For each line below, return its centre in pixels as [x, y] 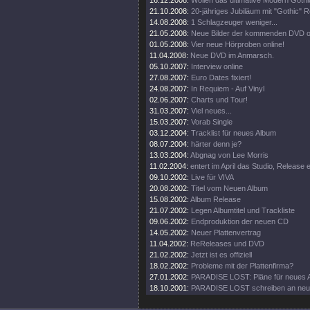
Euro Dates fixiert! [221, 77]
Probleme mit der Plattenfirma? [242, 266]
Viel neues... [211, 111]
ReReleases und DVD [227, 244]
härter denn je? [216, 144]
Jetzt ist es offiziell [221, 255]
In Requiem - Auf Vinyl [228, 89]
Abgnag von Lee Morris [229, 155]
